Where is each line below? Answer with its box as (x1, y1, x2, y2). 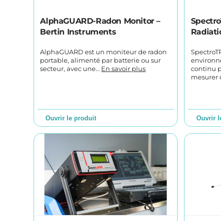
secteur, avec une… (40, 65, 102, 73)
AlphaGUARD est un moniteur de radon (40, 48, 167, 56)
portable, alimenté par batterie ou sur (40, 56, 161, 64)
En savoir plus (101, 65, 146, 73)
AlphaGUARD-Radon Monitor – (40, 16, 161, 26)
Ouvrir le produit (45, 114, 97, 122)
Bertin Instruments (40, 27, 116, 37)
